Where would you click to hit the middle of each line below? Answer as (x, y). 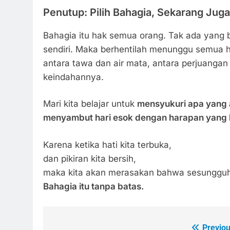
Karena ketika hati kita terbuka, (107, 145)
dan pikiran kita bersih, (90, 158)
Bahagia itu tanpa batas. (93, 186)
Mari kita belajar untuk (90, 104)
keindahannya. (73, 77)
